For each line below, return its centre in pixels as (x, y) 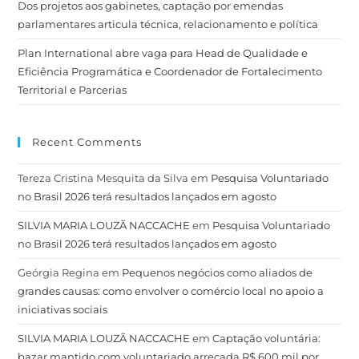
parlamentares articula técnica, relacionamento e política (169, 24)
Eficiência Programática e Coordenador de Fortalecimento (170, 71)
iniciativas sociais (63, 309)
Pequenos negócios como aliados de (218, 272)
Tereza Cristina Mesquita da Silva (103, 177)
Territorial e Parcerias (73, 89)
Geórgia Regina (59, 272)
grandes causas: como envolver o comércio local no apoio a (171, 290)
